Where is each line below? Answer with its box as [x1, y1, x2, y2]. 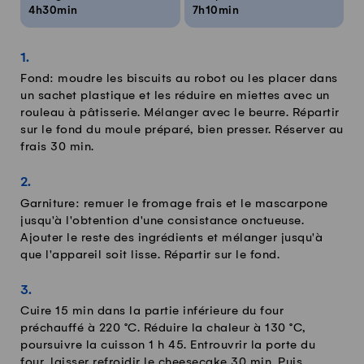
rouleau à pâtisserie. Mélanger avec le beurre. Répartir [20, 106, 340, 120]
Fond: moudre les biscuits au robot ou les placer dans [20, 72, 338, 86]
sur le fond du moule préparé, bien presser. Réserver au [20, 123, 344, 137]
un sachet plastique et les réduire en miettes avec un [20, 89, 330, 103]
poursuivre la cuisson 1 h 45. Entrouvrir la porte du [20, 339, 315, 353]
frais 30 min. [20, 141, 94, 154]
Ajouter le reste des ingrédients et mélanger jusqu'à [20, 231, 323, 245]
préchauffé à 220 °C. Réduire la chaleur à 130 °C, [20, 322, 306, 336]
